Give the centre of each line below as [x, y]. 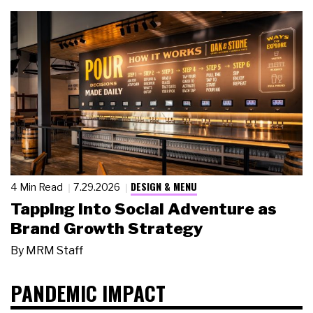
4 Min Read [38, 187]
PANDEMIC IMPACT [88, 293]
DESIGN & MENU [164, 186]
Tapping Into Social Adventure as [144, 209]
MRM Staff [54, 251]
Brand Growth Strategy [107, 229]
